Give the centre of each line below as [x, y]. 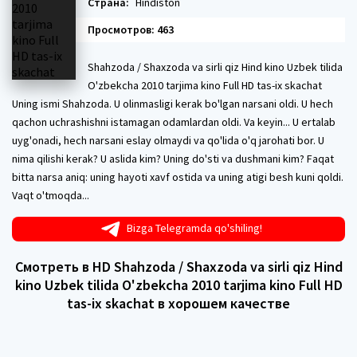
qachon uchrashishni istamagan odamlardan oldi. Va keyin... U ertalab [174, 122]
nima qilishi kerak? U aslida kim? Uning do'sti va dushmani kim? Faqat [173, 159]
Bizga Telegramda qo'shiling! [194, 228]
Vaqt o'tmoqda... [51, 195]
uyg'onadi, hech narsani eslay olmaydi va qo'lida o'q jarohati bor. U [168, 140]
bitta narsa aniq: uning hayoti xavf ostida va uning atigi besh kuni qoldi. [178, 177]
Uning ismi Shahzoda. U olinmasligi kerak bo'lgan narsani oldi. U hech [173, 104]
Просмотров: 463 [131, 29]
